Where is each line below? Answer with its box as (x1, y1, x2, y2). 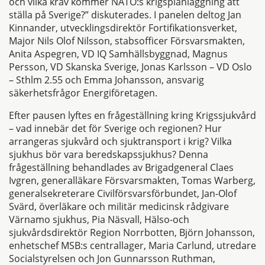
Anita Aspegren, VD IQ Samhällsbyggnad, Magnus (9, 47, 228, 60)
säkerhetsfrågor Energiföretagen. (9, 86, 157, 99)
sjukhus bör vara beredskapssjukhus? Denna (9, 147, 208, 161)
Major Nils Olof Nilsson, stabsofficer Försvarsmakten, (9, 34, 245, 47)
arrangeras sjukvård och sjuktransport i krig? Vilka (9, 134, 232, 148)
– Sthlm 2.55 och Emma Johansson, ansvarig (9, 73, 204, 86)
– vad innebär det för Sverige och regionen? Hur (9, 121, 222, 135)
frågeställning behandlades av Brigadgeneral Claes (9, 160, 234, 174)
